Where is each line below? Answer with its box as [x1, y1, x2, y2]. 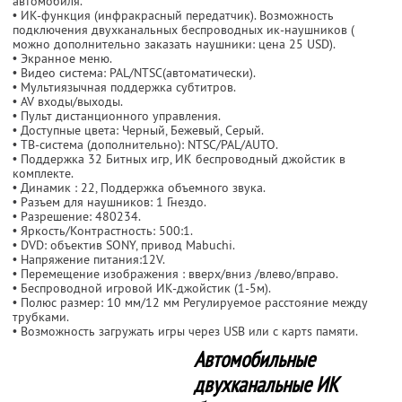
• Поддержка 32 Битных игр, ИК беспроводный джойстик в [13, 150, 345, 167]
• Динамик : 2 [13, 179, 88, 196]
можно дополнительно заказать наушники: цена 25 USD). [13, 35, 336, 52]
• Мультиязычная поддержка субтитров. [13, 78, 236, 95]
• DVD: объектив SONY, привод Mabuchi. [13, 236, 235, 253]
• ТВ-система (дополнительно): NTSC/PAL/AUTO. [13, 135, 278, 153]
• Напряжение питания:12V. [13, 250, 165, 267]
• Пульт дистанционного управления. [13, 107, 221, 124]
